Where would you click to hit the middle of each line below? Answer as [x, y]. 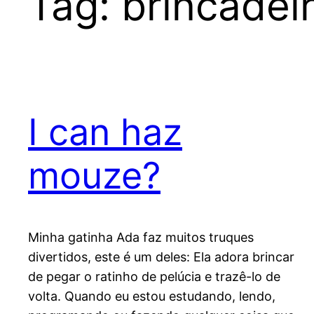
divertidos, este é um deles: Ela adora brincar [161, 257]
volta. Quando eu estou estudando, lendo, [152, 296]
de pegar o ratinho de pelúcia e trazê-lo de [154, 277]
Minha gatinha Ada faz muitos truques [141, 238]
